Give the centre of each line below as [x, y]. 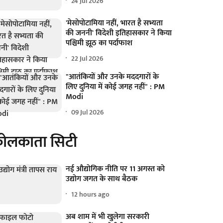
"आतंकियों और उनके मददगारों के [112, 77]
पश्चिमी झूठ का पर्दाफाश [99, 43]
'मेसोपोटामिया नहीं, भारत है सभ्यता [114, 23]
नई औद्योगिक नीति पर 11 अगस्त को [115, 169]
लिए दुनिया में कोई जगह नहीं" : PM [115, 87]
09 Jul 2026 [88, 112]
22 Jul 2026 [88, 58]
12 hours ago [91, 194]
